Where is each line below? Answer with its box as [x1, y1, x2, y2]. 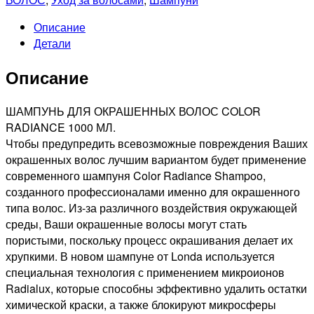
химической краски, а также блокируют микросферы [6, 296, 276, 313]
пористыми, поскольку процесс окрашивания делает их [6, 231, 293, 248]
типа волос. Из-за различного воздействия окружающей [6, 199, 297, 216]
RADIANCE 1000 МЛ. [6, 118, 116, 135]
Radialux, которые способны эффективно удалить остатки [6, 280, 307, 296]
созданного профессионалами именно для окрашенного [6, 183, 300, 200]
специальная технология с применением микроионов [6, 264, 285, 280]
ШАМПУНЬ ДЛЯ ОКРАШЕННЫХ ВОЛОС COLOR [6, 102, 261, 119]
